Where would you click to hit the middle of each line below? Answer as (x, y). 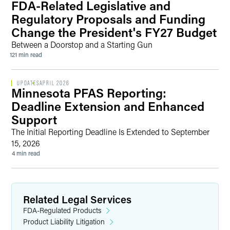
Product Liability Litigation (64, 222)
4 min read (26, 153)
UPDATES (28, 83)
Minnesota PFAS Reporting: (89, 93)
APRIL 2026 (54, 83)
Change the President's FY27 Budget (114, 32)
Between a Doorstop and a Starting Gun (82, 44)
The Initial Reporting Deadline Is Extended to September (110, 132)
